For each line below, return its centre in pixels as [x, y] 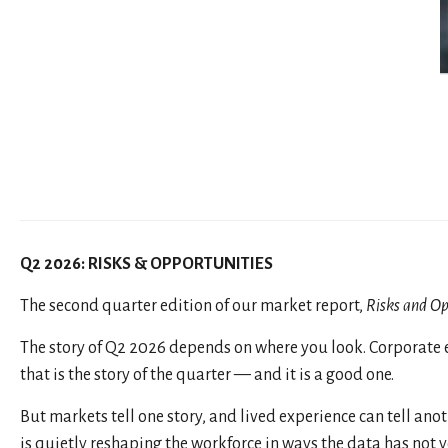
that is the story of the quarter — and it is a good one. [207, 374]
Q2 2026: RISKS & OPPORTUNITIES [146, 263]
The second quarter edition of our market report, [193, 305]
